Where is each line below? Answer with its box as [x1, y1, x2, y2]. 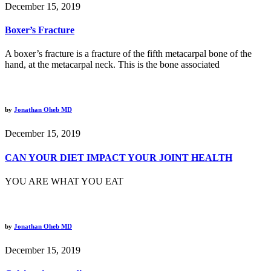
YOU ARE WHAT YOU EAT [5, 175, 123, 186]
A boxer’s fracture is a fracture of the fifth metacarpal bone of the [5, 48, 252, 59]
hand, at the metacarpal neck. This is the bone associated [5, 59, 220, 70]
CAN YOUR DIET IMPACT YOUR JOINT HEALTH [5, 152, 232, 163]
